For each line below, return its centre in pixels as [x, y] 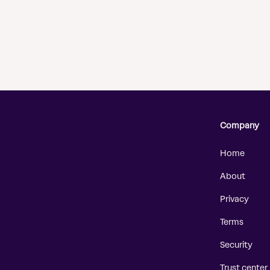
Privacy [234, 199]
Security [236, 245]
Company [240, 126]
